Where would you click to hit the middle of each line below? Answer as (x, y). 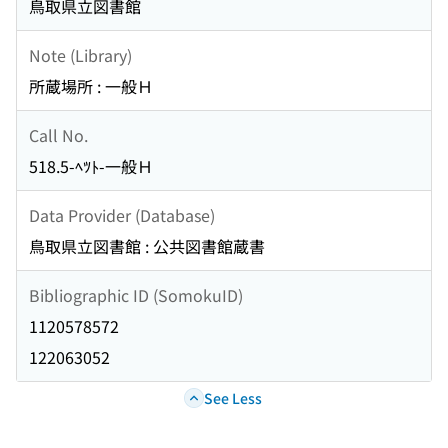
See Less (232, 397)
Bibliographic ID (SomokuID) (136, 294)
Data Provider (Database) (122, 214)
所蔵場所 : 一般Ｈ (91, 86)
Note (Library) (80, 54)
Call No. (58, 134)
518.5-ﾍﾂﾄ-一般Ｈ (91, 166)
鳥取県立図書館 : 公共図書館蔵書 (147, 246)
